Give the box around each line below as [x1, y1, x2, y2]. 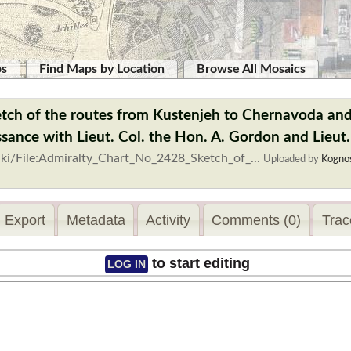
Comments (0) [212, 212, 302, 228]
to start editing [147, 255, 250, 272]
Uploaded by [263, 154, 321, 165]
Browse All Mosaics [197, 63, 306, 75]
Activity [146, 212, 191, 228]
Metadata [66, 212, 125, 228]
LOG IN [107, 258, 146, 271]
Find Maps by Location [39, 63, 165, 75]
